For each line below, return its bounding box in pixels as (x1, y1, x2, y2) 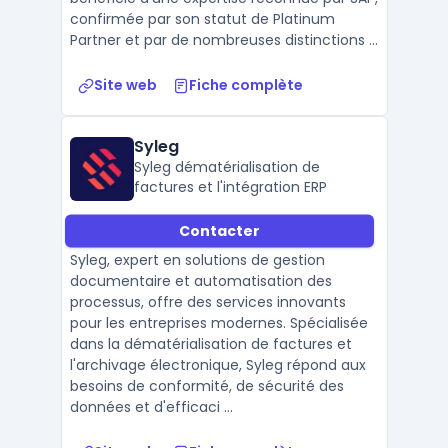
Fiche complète (188, 75, 303, 95)
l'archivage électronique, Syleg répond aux (69, 355, 366, 375)
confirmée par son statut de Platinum (69, 9, 335, 29)
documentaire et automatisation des (69, 271, 332, 291)
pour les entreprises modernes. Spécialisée (69, 313, 368, 333)
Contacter (178, 220, 260, 241)
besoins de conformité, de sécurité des (69, 376, 344, 396)
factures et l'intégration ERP (133, 177, 327, 197)
